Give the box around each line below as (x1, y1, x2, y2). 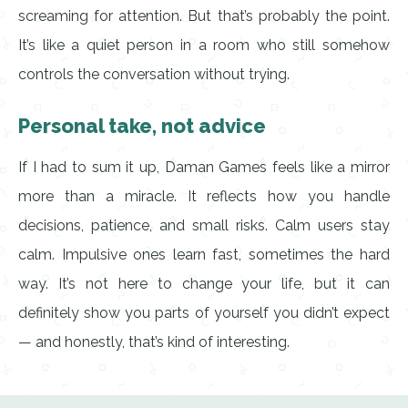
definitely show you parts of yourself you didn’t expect (18, 304, 390, 321)
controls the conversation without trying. (18, 66, 290, 83)
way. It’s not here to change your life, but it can (18, 275, 390, 292)
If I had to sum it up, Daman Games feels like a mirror (18, 158, 390, 176)
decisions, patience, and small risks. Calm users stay (18, 217, 390, 234)
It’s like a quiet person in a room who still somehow (18, 36, 390, 54)
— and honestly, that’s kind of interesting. (18, 333, 290, 351)
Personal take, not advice (18, 114, 266, 138)
